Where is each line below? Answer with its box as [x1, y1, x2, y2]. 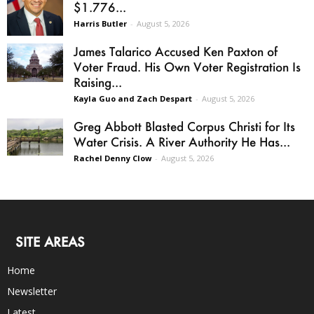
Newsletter [7, 284, 57, 298]
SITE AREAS [15, 233, 85, 250]
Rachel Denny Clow [74, 152, 151, 163]
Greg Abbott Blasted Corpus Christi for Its [74, 118, 295, 134]
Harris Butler [74, 18, 127, 29]
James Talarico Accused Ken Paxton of [74, 43, 278, 59]
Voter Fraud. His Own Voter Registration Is [74, 58, 301, 74]
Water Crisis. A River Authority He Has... [74, 133, 290, 149]
